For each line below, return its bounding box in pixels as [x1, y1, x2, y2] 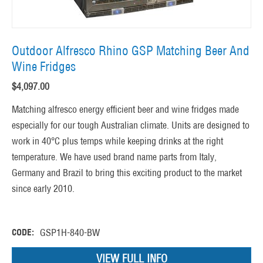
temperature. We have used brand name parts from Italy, [12, 151, 217, 163]
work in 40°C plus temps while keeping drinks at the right [12, 135, 223, 147]
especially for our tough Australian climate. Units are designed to [12, 119, 249, 131]
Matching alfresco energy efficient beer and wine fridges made [12, 103, 239, 116]
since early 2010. [12, 183, 75, 195]
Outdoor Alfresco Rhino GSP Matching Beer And [12, 43, 249, 59]
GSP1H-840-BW [40, 227, 100, 239]
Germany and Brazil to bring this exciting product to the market [12, 167, 242, 179]
